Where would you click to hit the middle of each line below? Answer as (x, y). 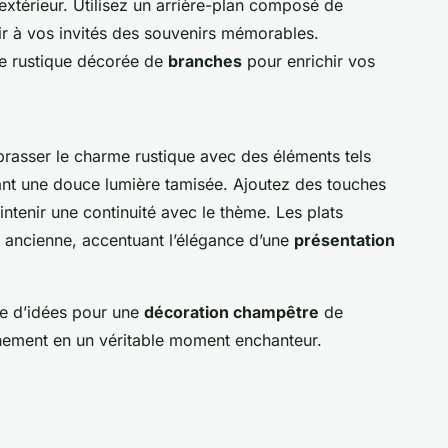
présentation (344, 239)
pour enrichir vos (308, 60)
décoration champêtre (231, 311)
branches (205, 60)
